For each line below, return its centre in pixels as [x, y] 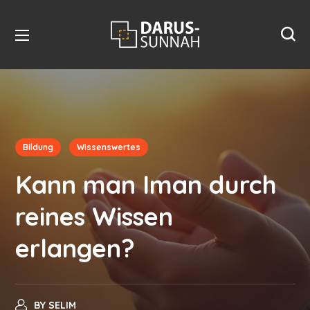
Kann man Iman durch [146, 184]
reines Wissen [94, 216]
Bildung [38, 147]
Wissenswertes [109, 147]
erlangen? [75, 248]
